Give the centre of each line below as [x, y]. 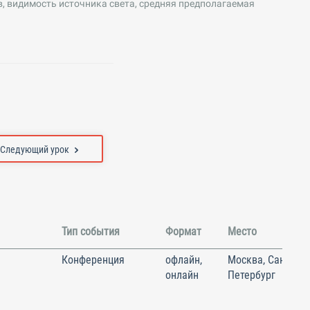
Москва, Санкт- [263, 259]
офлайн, [184, 259]
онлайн [182, 275]
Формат [183, 231]
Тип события [91, 231]
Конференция [93, 259]
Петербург [252, 275]
